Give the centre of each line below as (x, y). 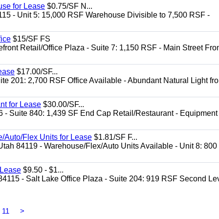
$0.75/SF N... (69, 6)
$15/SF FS (31, 39)
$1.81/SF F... (115, 137)
